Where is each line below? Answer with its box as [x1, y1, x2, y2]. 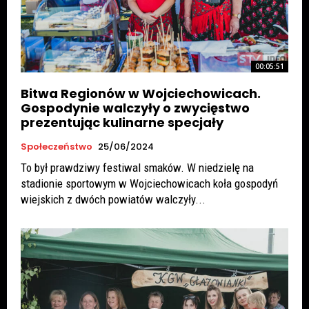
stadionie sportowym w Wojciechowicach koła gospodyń [21, 177, 278, 191]
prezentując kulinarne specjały [21, 114, 223, 132]
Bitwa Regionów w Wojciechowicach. [21, 85, 261, 103]
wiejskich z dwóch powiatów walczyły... [21, 192, 206, 207]
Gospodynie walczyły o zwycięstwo [21, 99, 250, 117]
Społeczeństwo [21, 140, 92, 154]
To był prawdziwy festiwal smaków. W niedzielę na [21, 161, 254, 175]
